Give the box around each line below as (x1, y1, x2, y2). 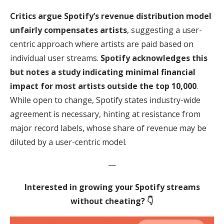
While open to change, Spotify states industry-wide (10, 94, 200, 105)
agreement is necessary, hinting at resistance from (10, 108, 200, 119)
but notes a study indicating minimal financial (10, 66, 195, 77)
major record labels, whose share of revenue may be (10, 122, 206, 133)
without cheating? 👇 (70, 195, 153, 206)
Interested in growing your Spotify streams (24, 181, 200, 192)
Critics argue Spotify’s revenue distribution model (10, 10, 211, 21)
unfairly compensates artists (10, 24, 127, 35)
